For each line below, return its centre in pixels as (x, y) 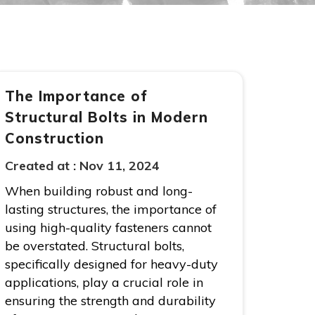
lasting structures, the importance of (111, 210)
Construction (54, 139)
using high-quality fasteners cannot (108, 228)
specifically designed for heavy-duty (111, 264)
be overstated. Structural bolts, (95, 246)
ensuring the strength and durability (110, 301)
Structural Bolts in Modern (107, 117)
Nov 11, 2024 (120, 166)
